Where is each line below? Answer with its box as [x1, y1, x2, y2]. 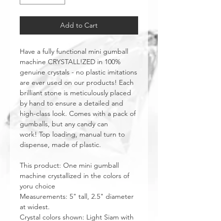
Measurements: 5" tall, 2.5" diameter [20, 192, 134, 201]
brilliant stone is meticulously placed [20, 88, 131, 97]
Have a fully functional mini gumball [20, 47, 128, 56]
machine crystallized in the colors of [20, 171, 129, 180]
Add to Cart [60, 21, 98, 30]
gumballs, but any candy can [20, 119, 108, 128]
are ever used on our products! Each [20, 78, 134, 87]
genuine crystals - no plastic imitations [20, 68, 137, 76]
